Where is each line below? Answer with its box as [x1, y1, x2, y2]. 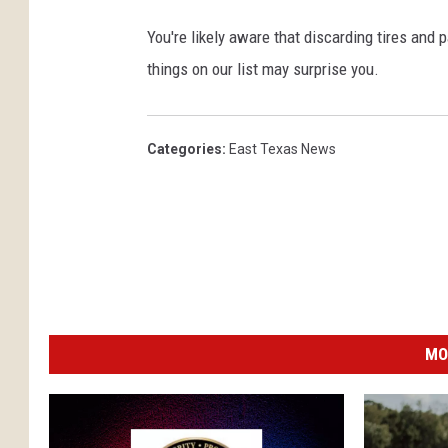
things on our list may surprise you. [147, 59, 379, 80]
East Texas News [229, 141, 336, 158]
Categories [147, 141, 222, 158]
